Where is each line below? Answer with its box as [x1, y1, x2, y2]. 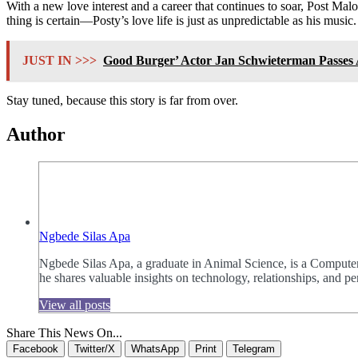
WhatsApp [131, 342, 179, 355]
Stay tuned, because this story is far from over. [6, 93, 238, 108]
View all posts [39, 297, 110, 312]
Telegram [233, 342, 275, 355]
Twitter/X [74, 342, 115, 355]
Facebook [13, 342, 58, 355]
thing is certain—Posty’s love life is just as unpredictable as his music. [6, 14, 356, 28]
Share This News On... [6, 325, 122, 340]
